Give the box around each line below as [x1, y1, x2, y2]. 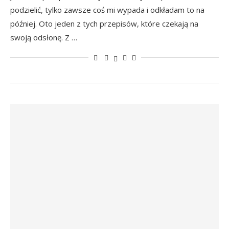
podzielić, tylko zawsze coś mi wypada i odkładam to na [10, 5, 204, 15]
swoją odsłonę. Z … [10, 32, 77, 42]
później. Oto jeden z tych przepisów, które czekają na [10, 18, 198, 29]
